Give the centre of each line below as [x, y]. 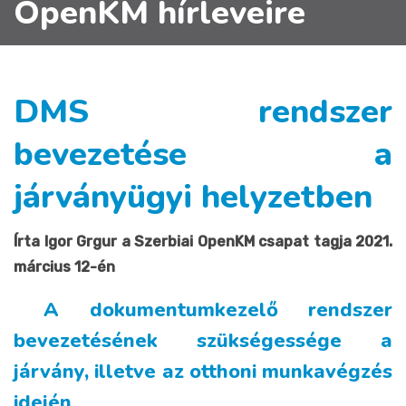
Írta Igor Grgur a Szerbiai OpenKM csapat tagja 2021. [203, 241]
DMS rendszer [203, 111]
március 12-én [64, 266]
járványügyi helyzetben [193, 197]
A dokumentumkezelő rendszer [203, 309]
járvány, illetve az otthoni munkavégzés [203, 371]
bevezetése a [203, 154]
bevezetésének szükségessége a [203, 340]
